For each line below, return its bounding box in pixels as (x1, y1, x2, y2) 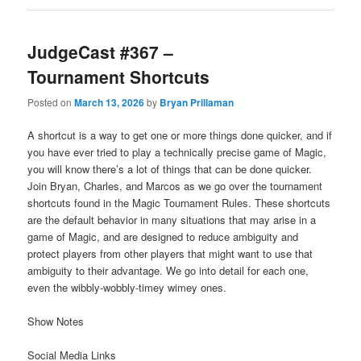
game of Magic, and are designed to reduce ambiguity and (27, 228, 299, 244)
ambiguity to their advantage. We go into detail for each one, (27, 262, 309, 278)
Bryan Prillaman (160, 94, 234, 110)
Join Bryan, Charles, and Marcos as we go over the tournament (27, 177, 323, 193)
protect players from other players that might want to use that (27, 245, 313, 261)
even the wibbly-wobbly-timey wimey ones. (27, 279, 227, 295)
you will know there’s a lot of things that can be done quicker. (27, 160, 313, 176)
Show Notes (27, 313, 85, 329)
